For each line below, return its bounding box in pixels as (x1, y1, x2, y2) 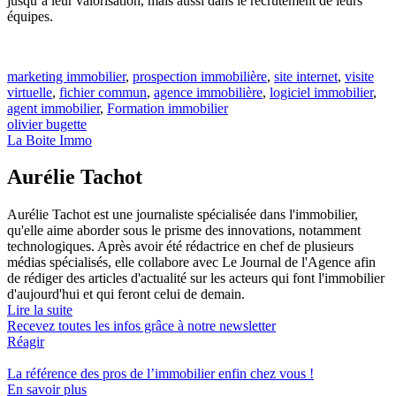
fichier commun (59, 84, 147, 100)
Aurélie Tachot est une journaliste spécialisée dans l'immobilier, (7, 207, 358, 223)
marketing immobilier (7, 68, 126, 84)
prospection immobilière (133, 68, 267, 84)
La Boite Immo (7, 132, 92, 148)
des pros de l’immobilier (80, 366, 215, 382)
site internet (274, 68, 338, 84)
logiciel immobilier (270, 84, 373, 100)
